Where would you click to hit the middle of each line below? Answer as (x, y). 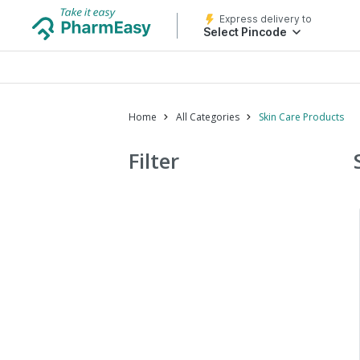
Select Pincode (245, 32)
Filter (154, 161)
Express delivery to (266, 19)
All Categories (208, 117)
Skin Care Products (301, 117)
